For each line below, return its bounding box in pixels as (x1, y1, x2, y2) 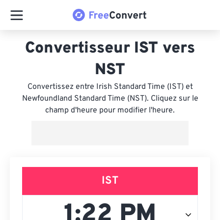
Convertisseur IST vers (25, 39, 195, 58)
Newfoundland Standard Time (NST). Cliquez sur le (22, 94, 198, 104)
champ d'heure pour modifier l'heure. (45, 106, 175, 115)
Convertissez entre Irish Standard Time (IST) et (27, 82, 193, 92)
